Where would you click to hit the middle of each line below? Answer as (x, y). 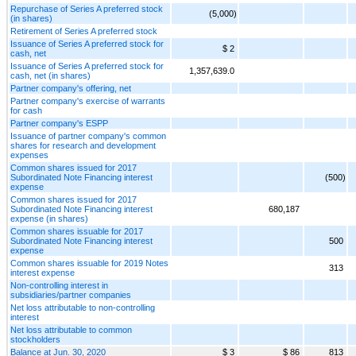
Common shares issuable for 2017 (77, 231)
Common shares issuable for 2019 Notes (89, 263)
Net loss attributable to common (71, 329)
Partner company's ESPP (59, 123)
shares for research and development (83, 145)
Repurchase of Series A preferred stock (87, 8)
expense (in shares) (49, 218)
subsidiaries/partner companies (71, 294)
